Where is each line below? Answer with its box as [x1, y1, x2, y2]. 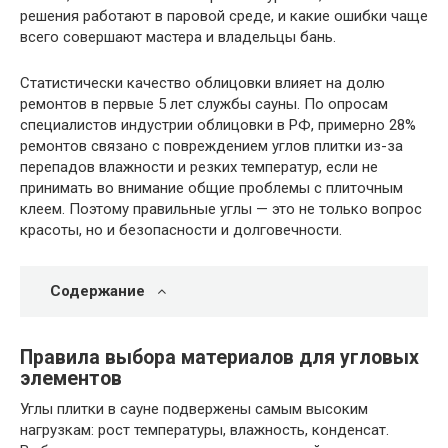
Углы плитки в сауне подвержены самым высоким [20, 399, 368, 418]
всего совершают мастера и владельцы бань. [20, 28, 336, 46]
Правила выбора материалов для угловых [20, 346, 419, 369]
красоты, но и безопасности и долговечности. [20, 221, 342, 239]
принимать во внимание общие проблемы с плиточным [20, 179, 403, 197]
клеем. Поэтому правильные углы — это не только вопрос [20, 200, 422, 218]
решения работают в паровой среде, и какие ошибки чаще [20, 7, 428, 25]
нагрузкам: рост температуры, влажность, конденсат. [20, 420, 389, 439]
